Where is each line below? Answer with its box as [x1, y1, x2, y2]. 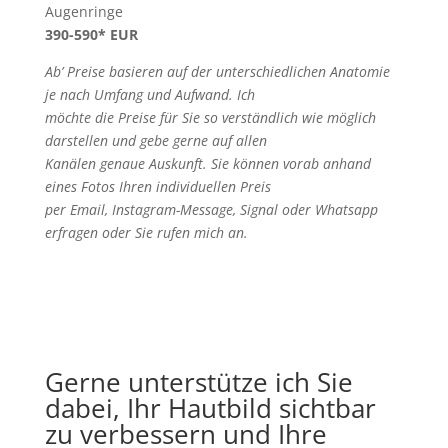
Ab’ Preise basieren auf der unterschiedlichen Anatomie [44, 62, 390, 81]
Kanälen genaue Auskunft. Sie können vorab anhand [44, 154, 371, 173]
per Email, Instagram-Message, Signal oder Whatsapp [44, 200, 378, 219]
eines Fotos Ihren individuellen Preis [44, 177, 271, 196]
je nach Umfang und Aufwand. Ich [44, 85, 255, 104]
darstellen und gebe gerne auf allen [44, 131, 267, 150]
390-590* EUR [44, 25, 138, 44]
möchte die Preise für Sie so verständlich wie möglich [44, 108, 376, 127]
